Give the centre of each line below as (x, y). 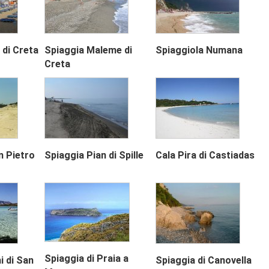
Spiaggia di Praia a (87, 259)
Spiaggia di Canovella (203, 261)
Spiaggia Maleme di (89, 50)
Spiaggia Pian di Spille (94, 156)
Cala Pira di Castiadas (205, 156)
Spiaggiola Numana (199, 50)
